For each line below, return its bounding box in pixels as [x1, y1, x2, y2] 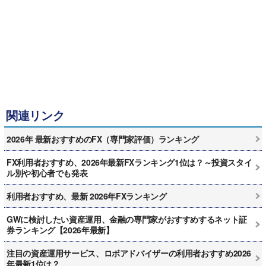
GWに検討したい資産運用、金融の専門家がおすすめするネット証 [7, 213, 247, 226]
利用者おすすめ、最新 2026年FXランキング [7, 190, 167, 202]
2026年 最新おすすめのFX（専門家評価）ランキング [7, 133, 199, 145]
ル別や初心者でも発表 [7, 167, 88, 179]
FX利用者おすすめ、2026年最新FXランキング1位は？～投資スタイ [7, 156, 252, 169]
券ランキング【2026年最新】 [7, 224, 114, 236]
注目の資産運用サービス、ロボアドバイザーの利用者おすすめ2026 [7, 247, 251, 259]
